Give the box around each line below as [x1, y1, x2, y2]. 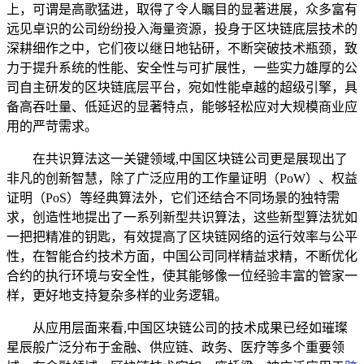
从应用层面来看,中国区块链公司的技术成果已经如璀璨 [32, 320, 348, 335]
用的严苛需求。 [6, 119, 97, 133]
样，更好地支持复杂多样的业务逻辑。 [6, 288, 227, 302]
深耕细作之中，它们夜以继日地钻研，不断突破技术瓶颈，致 [6, 41, 357, 55]
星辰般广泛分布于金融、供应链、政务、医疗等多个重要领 [6, 340, 344, 354]
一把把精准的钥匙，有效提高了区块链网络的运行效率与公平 [6, 229, 357, 244]
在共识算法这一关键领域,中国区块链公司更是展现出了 [32, 151, 348, 166]
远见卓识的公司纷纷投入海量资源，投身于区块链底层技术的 [6, 21, 357, 36]
